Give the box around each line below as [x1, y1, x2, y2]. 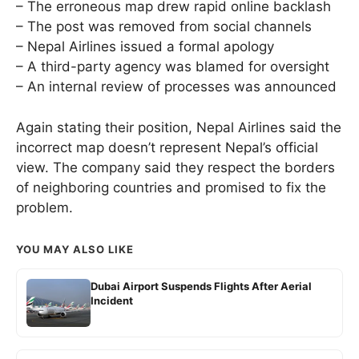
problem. [16, 199, 73, 216]
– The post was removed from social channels [16, 18, 312, 35]
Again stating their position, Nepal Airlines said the [16, 119, 341, 135]
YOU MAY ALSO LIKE [16, 242, 134, 256]
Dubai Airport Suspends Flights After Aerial [91, 279, 312, 292]
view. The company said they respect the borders [16, 159, 335, 175]
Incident [91, 293, 133, 307]
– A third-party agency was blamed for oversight [16, 58, 329, 75]
